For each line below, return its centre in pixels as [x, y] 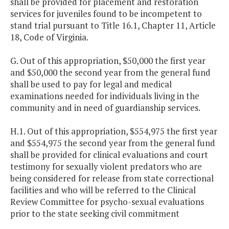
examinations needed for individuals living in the [105, 96]
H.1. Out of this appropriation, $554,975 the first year [114, 131]
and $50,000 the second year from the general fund [110, 73]
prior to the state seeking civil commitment [95, 214]
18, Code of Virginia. [49, 37]
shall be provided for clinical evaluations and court [109, 155]
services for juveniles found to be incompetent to [106, 14]
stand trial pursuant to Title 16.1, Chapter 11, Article [113, 26]
